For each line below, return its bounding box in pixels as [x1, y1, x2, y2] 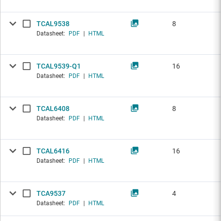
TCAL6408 [37, 105, 70, 113]
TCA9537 [37, 189, 66, 198]
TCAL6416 [37, 147, 70, 155]
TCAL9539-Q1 [37, 62, 81, 71]
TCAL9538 [37, 20, 70, 28]
